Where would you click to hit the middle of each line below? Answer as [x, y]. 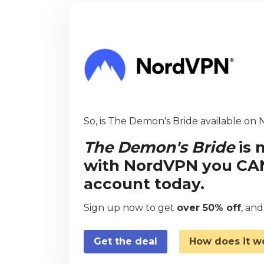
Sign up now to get [130, 207]
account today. [144, 184]
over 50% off [209, 207]
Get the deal [126, 241]
